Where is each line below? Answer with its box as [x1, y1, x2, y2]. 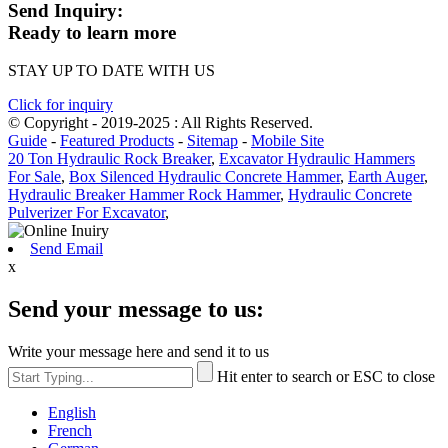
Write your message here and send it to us [8, 343, 269, 361]
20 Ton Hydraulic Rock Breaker [8, 150, 211, 168]
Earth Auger [348, 168, 424, 186]
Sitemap [187, 132, 238, 150]
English [48, 404, 96, 422]
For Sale [8, 168, 61, 186]
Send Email [30, 240, 103, 258]
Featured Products [60, 132, 174, 150]
